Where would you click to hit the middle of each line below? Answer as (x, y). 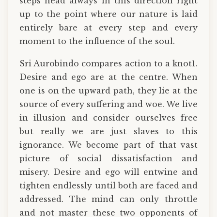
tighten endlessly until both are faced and (108, 185)
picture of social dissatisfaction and (108, 158)
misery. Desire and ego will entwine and (108, 172)
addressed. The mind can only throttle (108, 199)
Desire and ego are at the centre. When (108, 77)
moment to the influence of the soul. (97, 41)
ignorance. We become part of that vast (108, 145)
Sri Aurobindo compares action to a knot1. (108, 63)
